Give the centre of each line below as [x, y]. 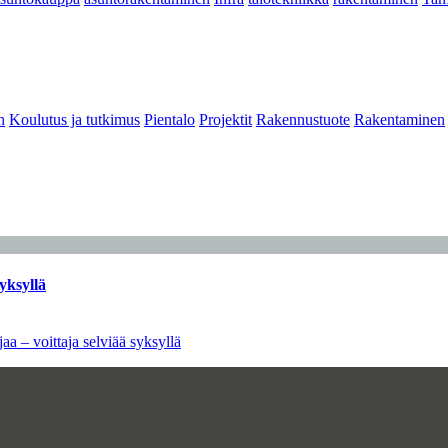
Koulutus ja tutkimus [74, 119]
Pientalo [169, 119]
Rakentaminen [399, 119]
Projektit [225, 119]
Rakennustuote [303, 119]
